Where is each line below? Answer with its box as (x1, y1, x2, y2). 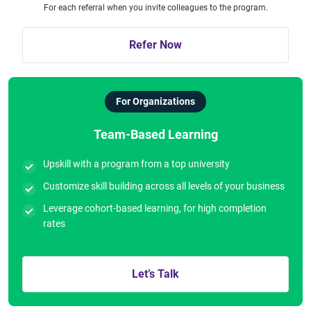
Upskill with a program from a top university (43, 158, 230, 169)
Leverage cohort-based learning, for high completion (43, 202, 267, 214)
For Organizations (116, 95, 195, 107)
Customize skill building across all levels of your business (43, 180, 285, 192)
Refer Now (129, 37, 182, 51)
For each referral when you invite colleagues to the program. (43, 2, 268, 12)
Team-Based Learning (93, 126, 218, 142)
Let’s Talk (132, 267, 179, 280)
